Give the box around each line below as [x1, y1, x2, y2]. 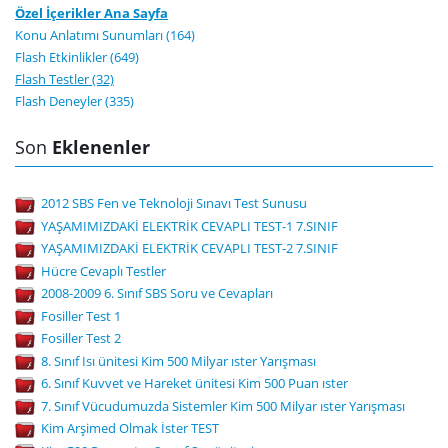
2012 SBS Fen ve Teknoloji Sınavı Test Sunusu [41, 194, 307, 212]
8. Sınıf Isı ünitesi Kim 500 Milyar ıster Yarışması [41, 351, 316, 370]
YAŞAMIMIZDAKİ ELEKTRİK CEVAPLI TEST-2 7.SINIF [41, 239, 338, 258]
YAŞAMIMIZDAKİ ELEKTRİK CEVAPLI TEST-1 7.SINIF [41, 216, 338, 235]
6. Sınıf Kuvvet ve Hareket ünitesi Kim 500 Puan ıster [41, 374, 348, 393]
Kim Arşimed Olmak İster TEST [41, 419, 219, 438]
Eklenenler [52, 135, 150, 159]
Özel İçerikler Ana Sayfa [15, 4, 168, 22]
